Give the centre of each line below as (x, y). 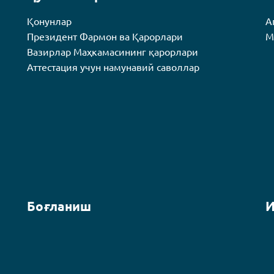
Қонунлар (50, 21)
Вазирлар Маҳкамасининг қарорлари (113, 52)
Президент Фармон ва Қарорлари (105, 37)
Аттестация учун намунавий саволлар (113, 67)
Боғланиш (59, 206)
